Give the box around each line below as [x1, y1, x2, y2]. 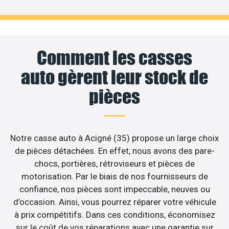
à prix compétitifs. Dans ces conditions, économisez [14, 210, 215, 220]
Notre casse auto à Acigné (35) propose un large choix [10, 133, 219, 144]
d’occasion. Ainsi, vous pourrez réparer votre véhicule [13, 197, 216, 208]
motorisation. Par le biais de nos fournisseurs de [21, 171, 208, 182]
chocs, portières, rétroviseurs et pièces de [34, 158, 195, 169]
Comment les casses [37, 47, 192, 70]
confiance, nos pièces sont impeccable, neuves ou [19, 184, 210, 195]
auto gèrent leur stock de [21, 66, 208, 89]
